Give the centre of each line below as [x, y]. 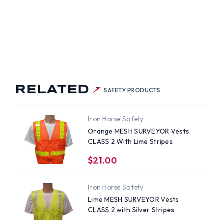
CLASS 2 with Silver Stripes [131, 209]
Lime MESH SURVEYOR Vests [133, 199]
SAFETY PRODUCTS [132, 90]
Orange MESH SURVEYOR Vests [138, 131]
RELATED [52, 90]
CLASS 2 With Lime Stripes [130, 141]
